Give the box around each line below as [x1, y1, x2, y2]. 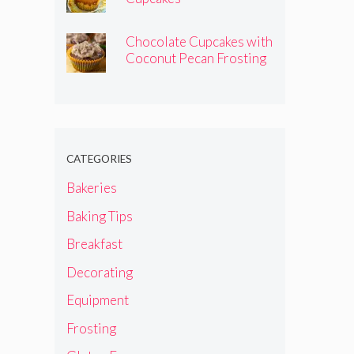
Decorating [66, 263, 133, 281]
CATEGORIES [66, 152, 132, 165]
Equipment [66, 292, 129, 309]
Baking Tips [66, 207, 133, 224]
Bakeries [66, 179, 117, 197]
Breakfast [66, 235, 122, 253]
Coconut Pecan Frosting [126, 49, 266, 66]
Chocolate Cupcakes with [126, 32, 273, 50]
